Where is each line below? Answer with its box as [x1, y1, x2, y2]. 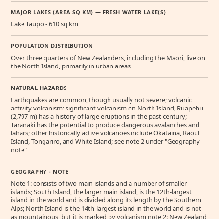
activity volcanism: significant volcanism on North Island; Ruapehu [11, 104, 203, 113]
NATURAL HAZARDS [11, 84, 67, 92]
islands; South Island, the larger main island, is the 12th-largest [11, 187, 192, 197]
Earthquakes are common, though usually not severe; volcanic [11, 95, 192, 105]
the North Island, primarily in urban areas [11, 62, 131, 71]
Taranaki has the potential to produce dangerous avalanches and [11, 120, 199, 130]
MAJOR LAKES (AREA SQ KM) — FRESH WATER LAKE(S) [11, 8, 166, 16]
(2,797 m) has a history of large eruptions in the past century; [11, 112, 187, 121]
